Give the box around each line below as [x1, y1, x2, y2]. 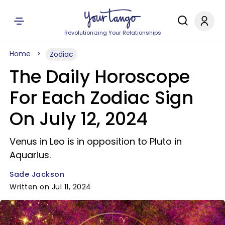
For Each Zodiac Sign [10, 85, 193, 110]
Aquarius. [10, 149, 51, 161]
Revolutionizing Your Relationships [64, 29, 161, 37]
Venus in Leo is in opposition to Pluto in [10, 135, 182, 148]
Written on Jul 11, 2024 [10, 182, 91, 192]
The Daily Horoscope [10, 64, 190, 89]
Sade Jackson [10, 169, 64, 179]
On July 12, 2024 [10, 106, 148, 131]
